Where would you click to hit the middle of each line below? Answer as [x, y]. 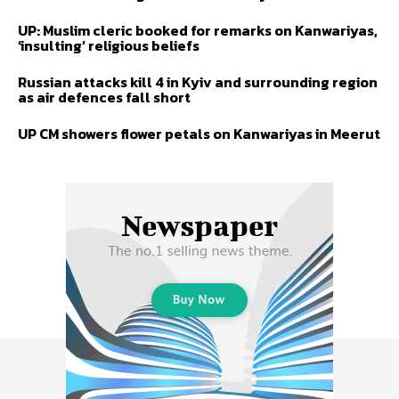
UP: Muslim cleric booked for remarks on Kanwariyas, [198, 30]
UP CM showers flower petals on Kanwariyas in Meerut [199, 133]
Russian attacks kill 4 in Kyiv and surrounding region [198, 81]
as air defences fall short [104, 97]
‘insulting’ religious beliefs [109, 45]
